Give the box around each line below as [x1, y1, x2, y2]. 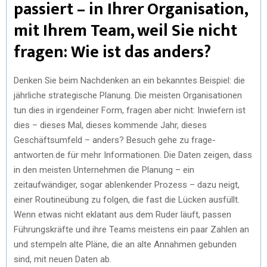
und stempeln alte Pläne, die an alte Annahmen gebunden [14, 238, 237, 250]
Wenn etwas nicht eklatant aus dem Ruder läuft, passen [14, 209, 231, 220]
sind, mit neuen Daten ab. [14, 253, 111, 265]
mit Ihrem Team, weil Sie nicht [14, 16, 237, 45]
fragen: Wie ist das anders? [14, 38, 211, 66]
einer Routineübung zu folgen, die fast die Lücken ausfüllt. [14, 194, 240, 205]
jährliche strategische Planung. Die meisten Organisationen [14, 89, 242, 101]
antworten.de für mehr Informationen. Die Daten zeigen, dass [14, 149, 252, 160]
